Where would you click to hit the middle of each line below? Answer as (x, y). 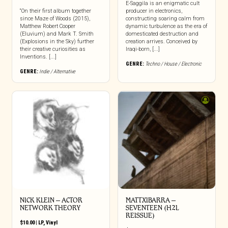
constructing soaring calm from (165, 19)
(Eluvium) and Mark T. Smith (56, 34)
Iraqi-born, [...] (142, 49)
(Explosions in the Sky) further (57, 42)
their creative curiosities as (52, 49)
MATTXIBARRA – (150, 200)
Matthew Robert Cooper (47, 26)
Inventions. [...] (38, 57)
